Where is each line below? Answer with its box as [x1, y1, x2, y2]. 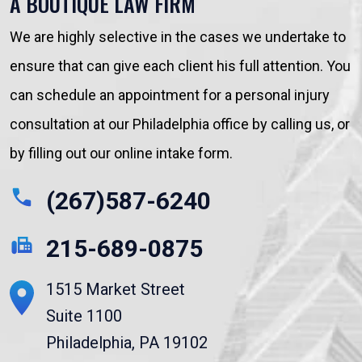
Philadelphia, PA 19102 [46, 333, 208, 352]
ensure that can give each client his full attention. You [10, 57, 351, 74]
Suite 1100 [46, 306, 122, 326]
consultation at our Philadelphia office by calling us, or [10, 116, 350, 133]
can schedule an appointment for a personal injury [10, 86, 330, 103]
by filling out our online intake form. [10, 145, 233, 162]
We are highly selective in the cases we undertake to [10, 28, 346, 45]
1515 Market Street [46, 280, 185, 299]
